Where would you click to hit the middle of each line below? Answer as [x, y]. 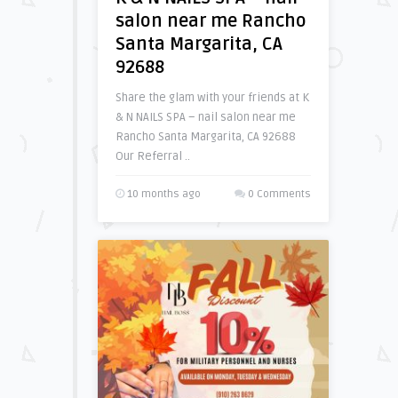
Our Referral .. [152, 156]
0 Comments [279, 194]
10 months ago [162, 194]
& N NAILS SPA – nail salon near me [205, 117]
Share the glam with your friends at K [212, 98]
